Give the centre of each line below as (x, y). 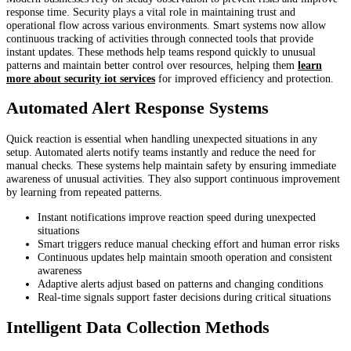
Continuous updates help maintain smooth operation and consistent (185, 257)
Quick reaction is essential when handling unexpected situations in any (162, 139)
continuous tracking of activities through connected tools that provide (160, 38)
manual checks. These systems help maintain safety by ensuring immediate (171, 166)
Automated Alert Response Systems (138, 109)
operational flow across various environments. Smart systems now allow (166, 25)
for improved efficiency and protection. (244, 78)
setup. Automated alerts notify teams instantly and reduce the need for (161, 152)
